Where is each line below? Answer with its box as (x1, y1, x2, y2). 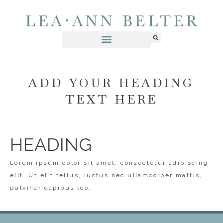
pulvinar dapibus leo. (10, 184, 92, 191)
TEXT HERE (65, 91, 158, 107)
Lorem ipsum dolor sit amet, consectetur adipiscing (10, 159, 208, 166)
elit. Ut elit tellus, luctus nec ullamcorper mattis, (10, 171, 203, 179)
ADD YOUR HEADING (28, 75, 195, 91)
